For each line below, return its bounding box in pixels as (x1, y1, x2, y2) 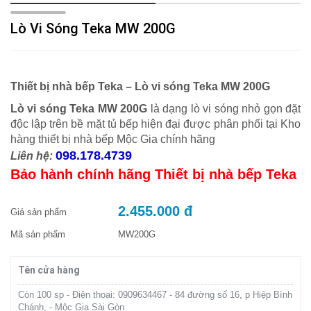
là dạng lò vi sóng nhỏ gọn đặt (150, 102, 301, 115)
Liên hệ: (10, 149, 53, 162)
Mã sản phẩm (10, 228, 65, 239)
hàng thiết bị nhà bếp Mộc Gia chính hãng (10, 133, 215, 145)
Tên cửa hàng (18, 264, 80, 276)
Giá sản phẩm (10, 206, 67, 217)
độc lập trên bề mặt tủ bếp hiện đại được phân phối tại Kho (10, 117, 301, 130)
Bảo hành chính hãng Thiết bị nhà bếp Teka (10, 166, 296, 182)
